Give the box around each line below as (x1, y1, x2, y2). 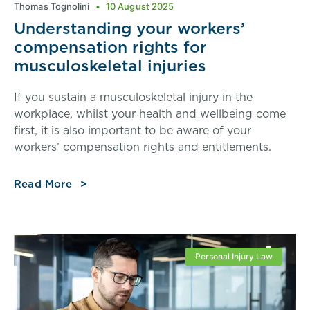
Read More (14, 176, 72, 191)
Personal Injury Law (194, 250, 273, 262)
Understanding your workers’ (14, 16, 245, 39)
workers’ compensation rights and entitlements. (14, 138, 271, 154)
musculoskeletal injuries (14, 53, 206, 77)
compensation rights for (14, 35, 207, 58)
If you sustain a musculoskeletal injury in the (14, 89, 253, 104)
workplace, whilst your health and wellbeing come (14, 105, 286, 121)
